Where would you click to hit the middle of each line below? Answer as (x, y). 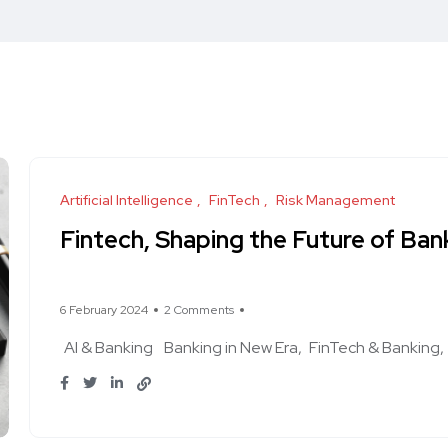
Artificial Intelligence (126, 200)
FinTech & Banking (374, 347)
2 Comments (199, 310)
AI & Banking (108, 347)
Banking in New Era (231, 347)
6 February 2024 (104, 310)
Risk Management (335, 200)
